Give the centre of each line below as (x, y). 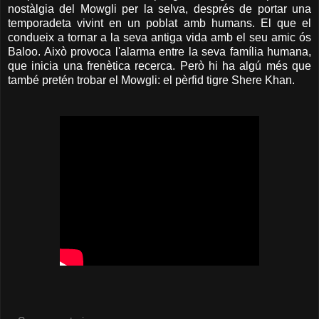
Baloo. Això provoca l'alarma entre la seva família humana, (159, 51)
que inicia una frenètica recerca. (94, 66)
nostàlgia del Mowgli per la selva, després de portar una (159, 9)
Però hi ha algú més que (245, 66)
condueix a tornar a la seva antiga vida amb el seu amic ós (159, 37)
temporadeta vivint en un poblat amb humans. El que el (159, 23)
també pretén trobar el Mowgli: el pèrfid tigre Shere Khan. (151, 80)
